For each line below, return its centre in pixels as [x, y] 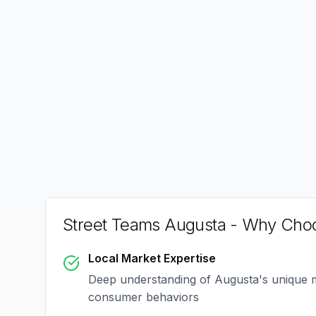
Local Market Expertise [152, 258]
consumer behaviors [144, 297]
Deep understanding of [151, 279]
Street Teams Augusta [144, 225]
